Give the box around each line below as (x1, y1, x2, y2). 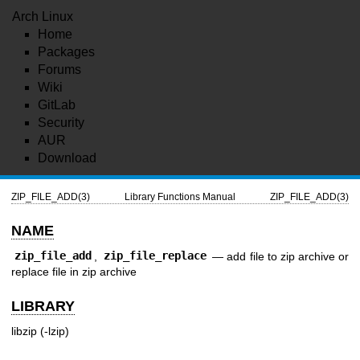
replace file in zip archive (11, 264, 137, 278)
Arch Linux (12, 10, 73, 23)
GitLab (38, 98, 76, 112)
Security (38, 116, 84, 129)
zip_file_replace (103, 249, 207, 263)
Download (38, 151, 96, 165)
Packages (38, 45, 95, 59)
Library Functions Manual (124, 191, 235, 202)
